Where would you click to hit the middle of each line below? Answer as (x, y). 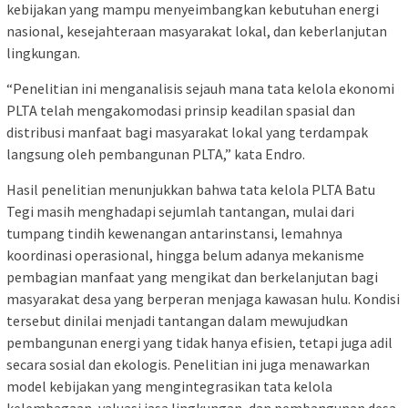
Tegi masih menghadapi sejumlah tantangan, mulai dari (180, 211)
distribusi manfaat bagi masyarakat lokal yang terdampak (187, 132)
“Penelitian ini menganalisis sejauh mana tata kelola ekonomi (200, 88)
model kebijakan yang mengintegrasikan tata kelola (169, 386)
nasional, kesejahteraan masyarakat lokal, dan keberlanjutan (197, 31)
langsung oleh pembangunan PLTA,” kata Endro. (156, 153)
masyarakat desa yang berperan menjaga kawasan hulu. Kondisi (203, 298)
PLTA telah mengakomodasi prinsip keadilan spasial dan (181, 110)
